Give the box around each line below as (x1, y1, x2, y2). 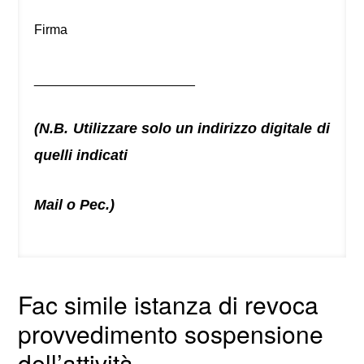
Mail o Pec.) (34, 197, 115, 214)
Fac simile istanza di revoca (18, 287, 319, 323)
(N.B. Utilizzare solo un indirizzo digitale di (34, 120, 330, 137)
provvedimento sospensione (18, 316, 324, 352)
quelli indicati (34, 147, 128, 164)
